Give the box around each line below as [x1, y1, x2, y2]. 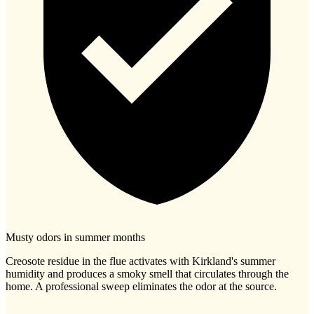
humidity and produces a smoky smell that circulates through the [6, 268, 289, 280]
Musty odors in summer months [6, 231, 145, 244]
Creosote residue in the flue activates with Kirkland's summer [6, 255, 275, 268]
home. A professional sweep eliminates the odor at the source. [6, 280, 277, 293]
